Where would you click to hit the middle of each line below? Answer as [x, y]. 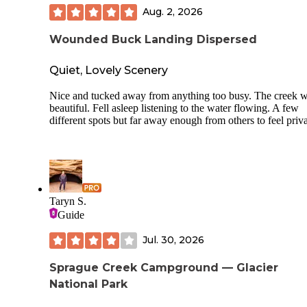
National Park [88, 284]
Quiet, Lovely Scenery [109, 70]
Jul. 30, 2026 [173, 240]
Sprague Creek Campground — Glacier [164, 267]
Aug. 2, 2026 [173, 12]
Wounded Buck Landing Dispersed [153, 39]
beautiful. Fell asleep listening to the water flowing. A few [174, 108]
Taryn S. [68, 201]
